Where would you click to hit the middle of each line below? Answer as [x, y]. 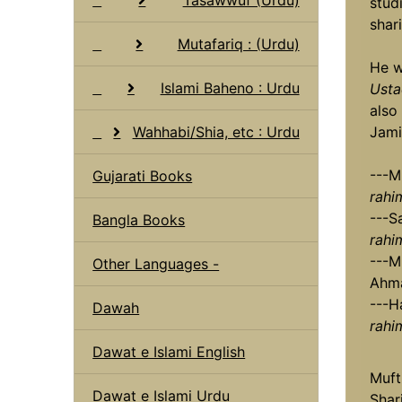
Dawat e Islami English [169, 351]
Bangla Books [139, 219]
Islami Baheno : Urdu [230, 87]
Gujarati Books [143, 175]
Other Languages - [156, 263]
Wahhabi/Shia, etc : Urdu [216, 131]
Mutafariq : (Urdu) [238, 44]
